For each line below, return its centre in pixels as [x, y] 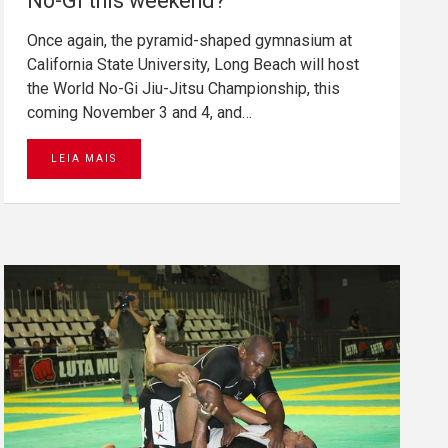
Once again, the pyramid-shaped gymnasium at [189, 40]
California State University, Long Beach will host [193, 64]
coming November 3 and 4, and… [139, 112]
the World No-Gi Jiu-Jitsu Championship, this [183, 88]
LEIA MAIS [84, 158]
